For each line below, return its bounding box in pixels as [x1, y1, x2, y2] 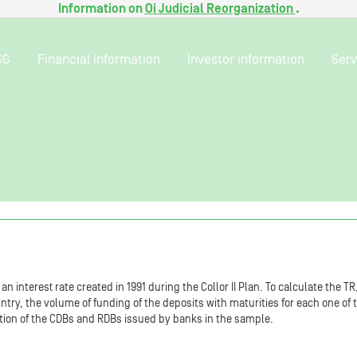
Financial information [37, 53, 160, 66]
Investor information [187, 53, 304, 66]
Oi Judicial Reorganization [144, 2, 296, 15]
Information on [57, 2, 145, 15]
